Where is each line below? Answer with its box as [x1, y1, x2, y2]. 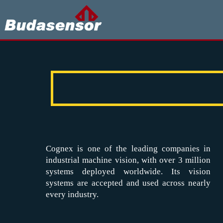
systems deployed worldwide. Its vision [46, 167, 211, 177]
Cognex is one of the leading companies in [46, 144, 211, 154]
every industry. [46, 190, 99, 200]
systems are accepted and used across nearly [46, 178, 211, 188]
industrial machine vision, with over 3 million [46, 155, 211, 165]
